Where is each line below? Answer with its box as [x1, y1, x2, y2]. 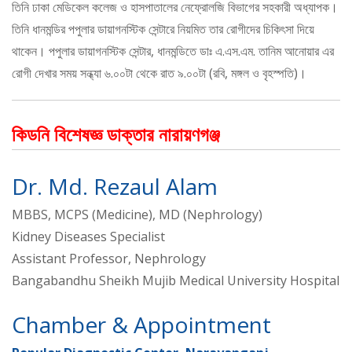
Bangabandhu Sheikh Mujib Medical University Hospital [12, 271, 339, 289]
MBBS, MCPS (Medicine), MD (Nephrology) [12, 205, 262, 223]
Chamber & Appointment [12, 309, 271, 339]
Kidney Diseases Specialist [12, 227, 165, 245]
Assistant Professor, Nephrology [12, 249, 206, 267]
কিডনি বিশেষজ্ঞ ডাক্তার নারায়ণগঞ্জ [12, 120, 220, 147]
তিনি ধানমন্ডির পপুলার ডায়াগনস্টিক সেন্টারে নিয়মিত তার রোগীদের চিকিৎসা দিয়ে [12, 20, 314, 38]
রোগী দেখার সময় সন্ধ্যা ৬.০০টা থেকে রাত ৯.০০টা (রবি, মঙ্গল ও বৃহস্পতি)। [12, 64, 306, 82]
